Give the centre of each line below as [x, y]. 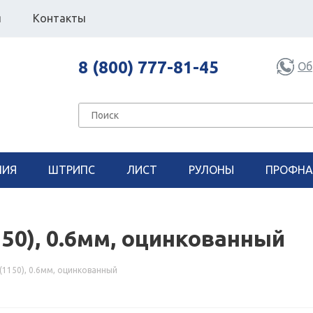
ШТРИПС [72, 170]
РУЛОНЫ [211, 170]
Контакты [59, 18]
